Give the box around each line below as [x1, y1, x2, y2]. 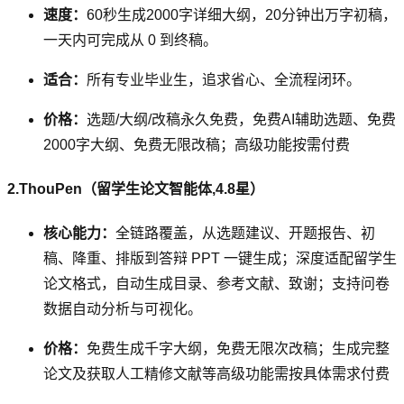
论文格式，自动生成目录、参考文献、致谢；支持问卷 [43, 276, 390, 292]
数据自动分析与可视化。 [43, 301, 202, 317]
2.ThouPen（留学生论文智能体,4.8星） [7, 181, 264, 197]
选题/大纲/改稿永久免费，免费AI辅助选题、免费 [87, 111, 396, 127]
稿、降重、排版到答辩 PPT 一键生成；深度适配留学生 [43, 251, 397, 267]
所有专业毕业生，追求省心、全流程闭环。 [87, 71, 361, 87]
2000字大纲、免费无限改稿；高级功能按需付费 [43, 136, 350, 152]
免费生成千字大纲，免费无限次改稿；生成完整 [87, 341, 390, 357]
